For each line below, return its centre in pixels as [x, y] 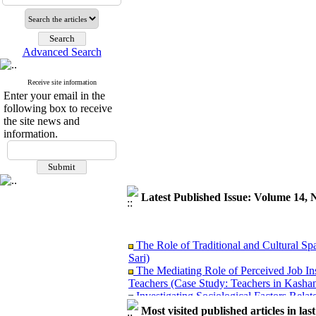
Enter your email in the [54, 96]
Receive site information [62, 82]
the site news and [42, 121]
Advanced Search [62, 52]
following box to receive [58, 108]
